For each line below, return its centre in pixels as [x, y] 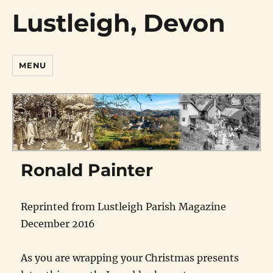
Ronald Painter [87, 170]
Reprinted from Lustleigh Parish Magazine [124, 206]
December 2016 [58, 223]
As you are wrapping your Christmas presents [130, 257]
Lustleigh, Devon [119, 23]
